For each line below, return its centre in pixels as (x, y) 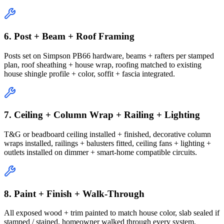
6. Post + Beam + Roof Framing (69, 36)
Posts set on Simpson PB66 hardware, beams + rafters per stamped (109, 55)
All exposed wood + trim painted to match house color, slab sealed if (112, 213)
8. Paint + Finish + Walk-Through (74, 193)
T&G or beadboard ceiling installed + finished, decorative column (107, 134)
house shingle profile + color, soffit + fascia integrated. (89, 73)
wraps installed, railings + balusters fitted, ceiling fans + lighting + (107, 143)
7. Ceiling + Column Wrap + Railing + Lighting (102, 115)
